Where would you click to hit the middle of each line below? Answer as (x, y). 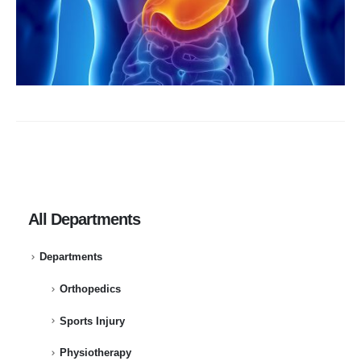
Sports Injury (92, 321)
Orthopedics (90, 289)
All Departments (84, 219)
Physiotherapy (95, 353)
